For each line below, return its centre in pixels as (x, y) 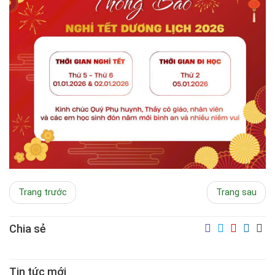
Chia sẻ (28, 229)
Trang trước (43, 192)
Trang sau (236, 192)
